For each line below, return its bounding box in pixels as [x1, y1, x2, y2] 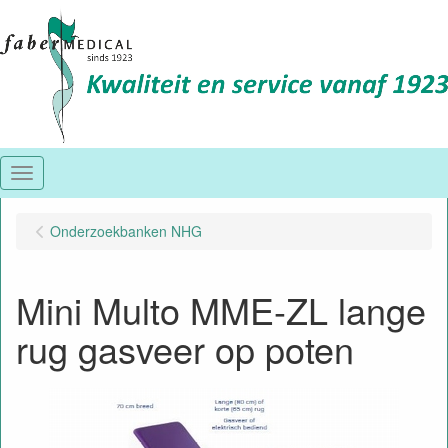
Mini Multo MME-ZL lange [16, 284, 426, 335]
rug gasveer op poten [16, 323, 354, 374]
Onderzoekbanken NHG [50, 221, 202, 241]
